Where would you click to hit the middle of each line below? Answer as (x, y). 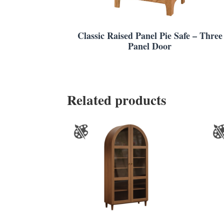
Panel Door (150, 46)
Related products (117, 99)
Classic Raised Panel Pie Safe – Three (150, 36)
